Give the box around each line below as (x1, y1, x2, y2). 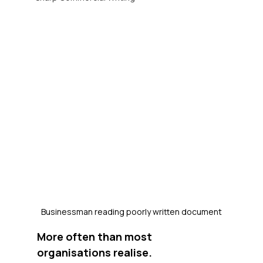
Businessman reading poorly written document (41, 205, 222, 217)
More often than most (36, 229, 154, 244)
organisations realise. (36, 245, 152, 259)
